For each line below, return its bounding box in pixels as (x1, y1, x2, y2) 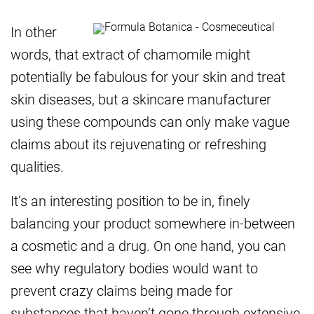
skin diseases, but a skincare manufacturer (11, 90, 271, 109)
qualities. (11, 157, 64, 176)
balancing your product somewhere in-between (11, 214, 295, 233)
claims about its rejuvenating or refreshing (11, 135, 266, 153)
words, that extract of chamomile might (11, 45, 250, 64)
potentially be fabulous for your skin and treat (11, 67, 285, 86)
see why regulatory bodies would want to (11, 259, 258, 278)
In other (11, 22, 57, 41)
